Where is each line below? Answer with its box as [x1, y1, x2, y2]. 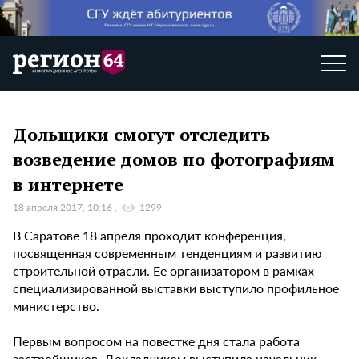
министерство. [13, 296, 99, 316]
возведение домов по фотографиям [13, 147, 335, 171]
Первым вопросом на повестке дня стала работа [13, 332, 300, 351]
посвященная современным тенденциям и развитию [13, 244, 322, 263]
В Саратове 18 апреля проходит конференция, [13, 226, 286, 245]
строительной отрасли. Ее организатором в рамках [13, 261, 314, 280]
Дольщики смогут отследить [13, 122, 270, 146]
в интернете [13, 171, 123, 196]
